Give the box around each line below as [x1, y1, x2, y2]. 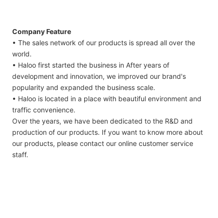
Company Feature [12, 27, 71, 36]
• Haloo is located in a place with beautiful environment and [12, 94, 201, 103]
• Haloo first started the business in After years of [12, 61, 169, 70]
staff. [12, 150, 28, 159]
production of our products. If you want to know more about [12, 128, 203, 137]
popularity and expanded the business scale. [12, 83, 155, 92]
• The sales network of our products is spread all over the [12, 38, 195, 47]
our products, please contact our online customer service [12, 139, 193, 148]
